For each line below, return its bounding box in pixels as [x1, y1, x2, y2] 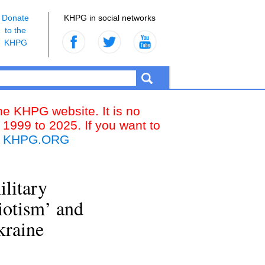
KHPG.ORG [3, 132, 69, 146]
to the [5, 25, 26, 35]
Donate [2, 13, 29, 22]
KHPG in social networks [63, 13, 156, 22]
